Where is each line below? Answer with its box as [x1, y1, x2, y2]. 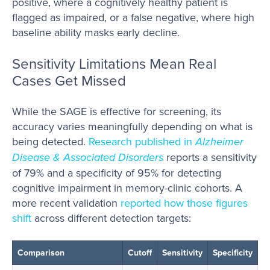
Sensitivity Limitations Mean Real [12, 52, 216, 74]
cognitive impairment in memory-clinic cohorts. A [12, 180, 242, 196]
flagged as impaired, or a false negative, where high [12, 9, 254, 25]
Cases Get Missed [12, 69, 126, 90]
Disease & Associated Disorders [12, 149, 163, 166]
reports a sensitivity [163, 149, 257, 165]
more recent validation [12, 195, 121, 211]
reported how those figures [121, 195, 248, 211]
